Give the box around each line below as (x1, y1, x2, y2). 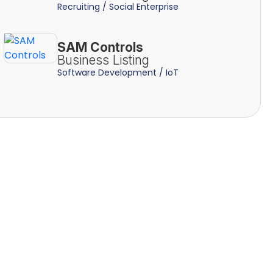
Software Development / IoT (57, 66, 179, 79)
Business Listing (57, 52, 149, 68)
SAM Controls (57, 39, 143, 55)
